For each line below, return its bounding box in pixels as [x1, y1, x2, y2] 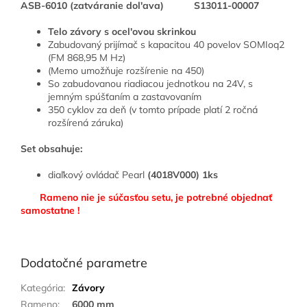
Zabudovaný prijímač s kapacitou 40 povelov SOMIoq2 [48, 38, 284, 51]
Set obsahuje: [21, 143, 82, 156]
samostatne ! [21, 204, 79, 217]
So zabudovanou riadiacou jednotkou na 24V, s [48, 77, 253, 90]
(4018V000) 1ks [147, 169, 218, 182]
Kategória [21, 282, 63, 295]
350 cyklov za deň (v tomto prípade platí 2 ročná [48, 103, 258, 116]
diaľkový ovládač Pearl [48, 169, 147, 182]
